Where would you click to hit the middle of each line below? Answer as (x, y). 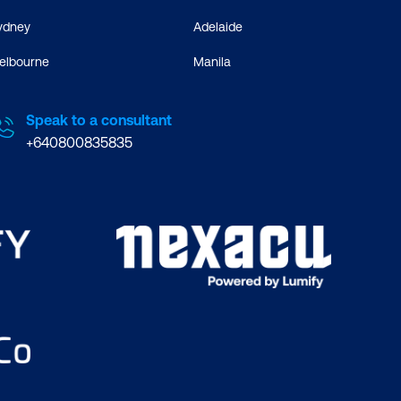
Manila (212, 62)
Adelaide (218, 27)
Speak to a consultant (99, 120)
